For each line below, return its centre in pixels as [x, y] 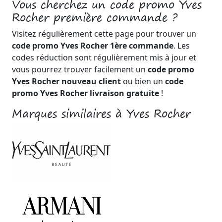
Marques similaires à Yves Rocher [101, 113]
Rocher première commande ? [95, 17]
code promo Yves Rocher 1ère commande [93, 46]
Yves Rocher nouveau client [66, 81]
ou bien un [143, 81]
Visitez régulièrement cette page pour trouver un [104, 34]
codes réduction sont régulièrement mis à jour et [104, 57]
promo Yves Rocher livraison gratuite [85, 93]
